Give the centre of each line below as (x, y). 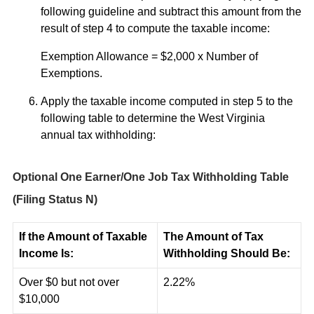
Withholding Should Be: (227, 253)
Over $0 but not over (69, 282)
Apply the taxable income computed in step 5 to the (167, 101)
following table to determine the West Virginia (153, 118)
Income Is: (46, 253)
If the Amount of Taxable (83, 237)
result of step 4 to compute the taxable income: (155, 28)
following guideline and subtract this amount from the (171, 12)
